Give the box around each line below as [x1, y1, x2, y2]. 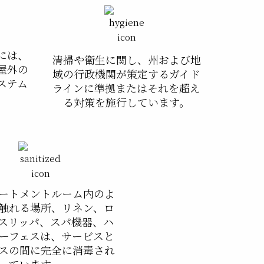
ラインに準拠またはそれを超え [52, 80, 201, 96]
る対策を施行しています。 [63, 94, 190, 110]
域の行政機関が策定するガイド [52, 66, 201, 82]
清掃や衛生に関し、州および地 [52, 52, 201, 68]
